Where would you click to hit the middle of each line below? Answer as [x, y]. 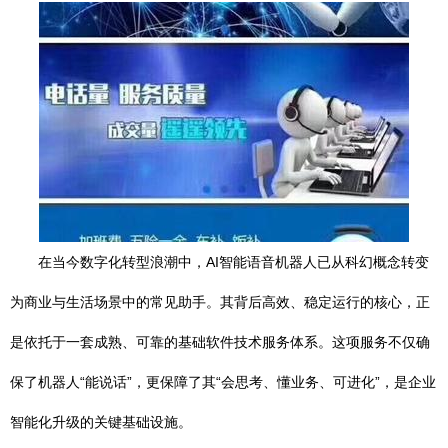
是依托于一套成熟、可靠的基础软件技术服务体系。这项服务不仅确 [220, 342]
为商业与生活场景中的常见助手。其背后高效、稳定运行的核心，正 [220, 302]
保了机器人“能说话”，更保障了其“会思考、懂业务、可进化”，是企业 [223, 382]
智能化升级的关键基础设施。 [101, 422]
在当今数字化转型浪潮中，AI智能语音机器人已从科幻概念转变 [233, 262]
